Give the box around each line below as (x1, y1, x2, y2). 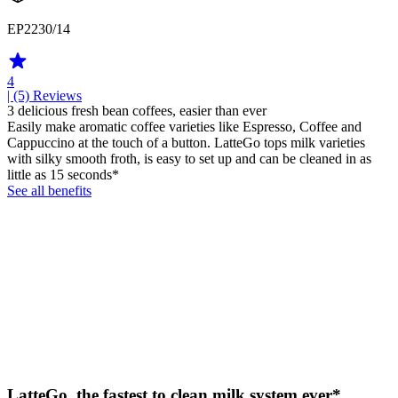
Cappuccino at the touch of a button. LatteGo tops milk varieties (7, 134, 365, 150)
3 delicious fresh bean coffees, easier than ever (7, 102, 267, 118)
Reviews (33, 87, 82, 103)
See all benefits (7, 182, 92, 198)
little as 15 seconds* (7, 166, 119, 182)
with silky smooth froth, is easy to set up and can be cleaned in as (7, 150, 371, 166)
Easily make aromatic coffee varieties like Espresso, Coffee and (7, 118, 362, 134)
